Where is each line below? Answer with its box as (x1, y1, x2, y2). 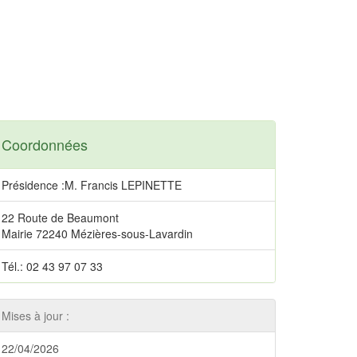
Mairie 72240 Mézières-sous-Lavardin (2, 226, 193, 241)
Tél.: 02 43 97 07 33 (2, 258, 103, 274)
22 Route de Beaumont (2, 210, 119, 226)
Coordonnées (2, 134, 88, 155)
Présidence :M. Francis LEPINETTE (2, 177, 182, 193)
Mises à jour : (2, 308, 69, 324)
